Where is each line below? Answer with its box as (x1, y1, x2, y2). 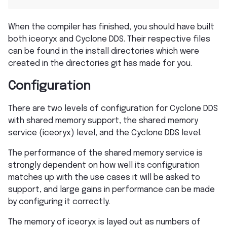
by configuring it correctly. (8, 198, 110, 207)
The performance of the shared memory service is (8, 149, 203, 158)
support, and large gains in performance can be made (8, 185, 215, 195)
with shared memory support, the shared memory (8, 117, 198, 126)
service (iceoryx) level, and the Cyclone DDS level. (8, 129, 202, 138)
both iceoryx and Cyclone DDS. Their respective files (8, 35, 210, 44)
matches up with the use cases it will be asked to (8, 173, 200, 182)
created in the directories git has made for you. (8, 59, 192, 68)
